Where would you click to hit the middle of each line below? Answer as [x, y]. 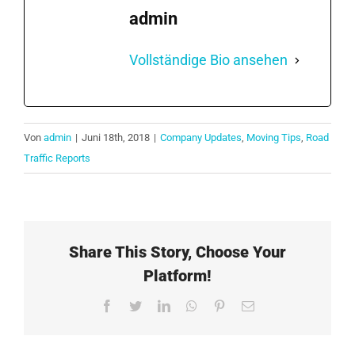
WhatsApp [223, 305]
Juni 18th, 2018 [116, 138]
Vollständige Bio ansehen [208, 60]
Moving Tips [274, 138]
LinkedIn [193, 305]
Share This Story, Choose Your [177, 252]
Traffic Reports [57, 158]
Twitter [159, 305]
